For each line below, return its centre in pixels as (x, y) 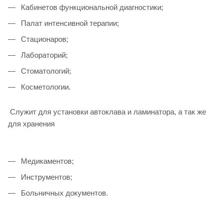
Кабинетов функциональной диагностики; (91, 7)
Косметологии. (45, 87)
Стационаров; (44, 39)
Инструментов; (46, 177)
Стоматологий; (45, 71)
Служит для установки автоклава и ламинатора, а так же (107, 111)
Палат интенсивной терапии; (69, 23)
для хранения (31, 123)
